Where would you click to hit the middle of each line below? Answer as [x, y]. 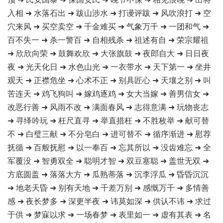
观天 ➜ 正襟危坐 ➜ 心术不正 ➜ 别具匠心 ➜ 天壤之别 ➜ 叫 [109, 80]
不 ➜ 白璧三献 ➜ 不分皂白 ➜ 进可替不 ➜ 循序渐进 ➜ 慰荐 [109, 134]
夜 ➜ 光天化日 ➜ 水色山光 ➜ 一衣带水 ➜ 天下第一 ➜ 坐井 [109, 66]
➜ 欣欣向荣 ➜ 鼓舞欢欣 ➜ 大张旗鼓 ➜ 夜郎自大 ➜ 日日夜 [108, 53]
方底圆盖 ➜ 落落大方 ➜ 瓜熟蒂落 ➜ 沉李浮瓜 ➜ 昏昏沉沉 [108, 174]
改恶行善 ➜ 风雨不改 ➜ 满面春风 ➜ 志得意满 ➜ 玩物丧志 [108, 107]
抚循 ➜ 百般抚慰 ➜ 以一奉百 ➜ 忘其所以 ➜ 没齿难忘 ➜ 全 [109, 147]
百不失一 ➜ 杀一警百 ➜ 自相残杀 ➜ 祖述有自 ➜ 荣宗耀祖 [108, 40]
